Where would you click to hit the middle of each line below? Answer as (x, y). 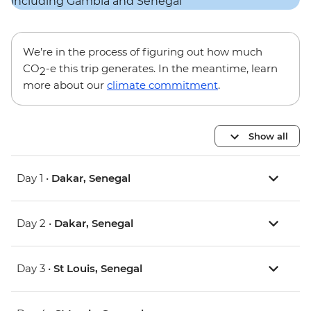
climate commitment (162, 85)
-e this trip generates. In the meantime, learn (162, 69)
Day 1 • (34, 178)
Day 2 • (35, 224)
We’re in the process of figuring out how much (143, 52)
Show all (268, 136)
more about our (65, 85)
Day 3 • (35, 269)
